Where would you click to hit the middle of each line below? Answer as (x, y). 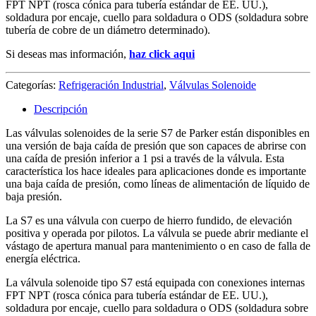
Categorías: (32, 85)
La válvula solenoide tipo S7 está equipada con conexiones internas (155, 282)
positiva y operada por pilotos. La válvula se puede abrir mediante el (157, 233)
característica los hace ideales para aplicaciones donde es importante (156, 171)
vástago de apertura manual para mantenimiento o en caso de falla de (158, 245)
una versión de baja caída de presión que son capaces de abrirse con (156, 145)
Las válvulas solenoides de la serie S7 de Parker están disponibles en (158, 133)
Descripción (61, 109)
